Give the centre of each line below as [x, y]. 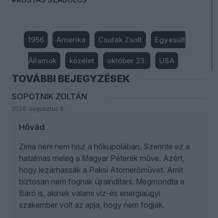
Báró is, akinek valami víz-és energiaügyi [90, 193]
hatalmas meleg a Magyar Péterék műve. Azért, [102, 158]
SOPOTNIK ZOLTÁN [49, 97]
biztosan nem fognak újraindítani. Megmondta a [102, 182]
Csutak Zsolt [120, 40]
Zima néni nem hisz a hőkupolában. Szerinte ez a [104, 147]
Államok [42, 61]
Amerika [71, 40]
